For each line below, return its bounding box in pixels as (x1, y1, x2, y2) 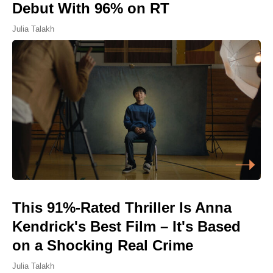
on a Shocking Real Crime (12, 237, 193, 254)
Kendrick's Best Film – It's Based (12, 218, 241, 235)
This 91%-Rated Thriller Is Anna (12, 199, 232, 216)
